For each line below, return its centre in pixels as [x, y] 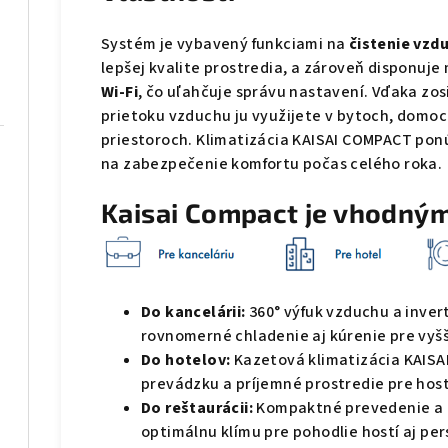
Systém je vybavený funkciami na [225, 44]
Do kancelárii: [193, 312]
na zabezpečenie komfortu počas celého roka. [272, 164]
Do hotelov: [186, 360]
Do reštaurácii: [197, 408]
